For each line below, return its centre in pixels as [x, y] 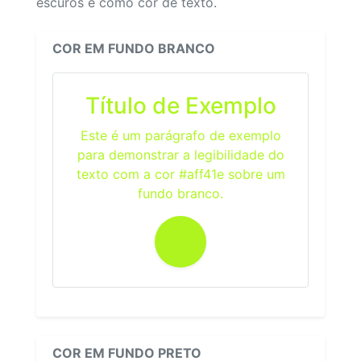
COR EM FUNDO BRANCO [134, 48]
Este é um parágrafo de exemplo [180, 135]
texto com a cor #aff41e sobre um [180, 174]
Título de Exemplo [180, 105]
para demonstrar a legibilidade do [180, 154]
